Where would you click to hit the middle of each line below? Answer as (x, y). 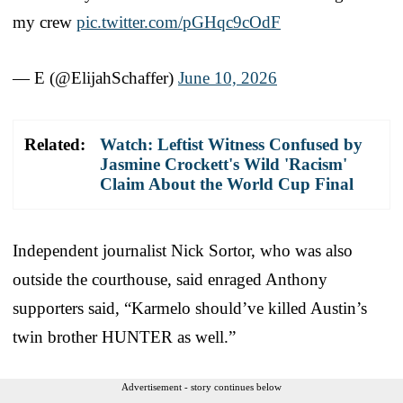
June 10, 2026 (228, 78)
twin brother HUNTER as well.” (124, 337)
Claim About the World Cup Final (227, 184)
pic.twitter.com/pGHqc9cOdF (179, 22)
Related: (55, 145)
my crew (45, 22)
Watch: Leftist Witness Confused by (231, 145)
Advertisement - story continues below (201, 387)
